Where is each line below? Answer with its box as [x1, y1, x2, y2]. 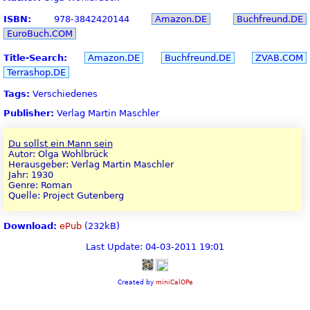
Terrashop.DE [7, 66, 66, 77]
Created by [117, 277, 156, 286]
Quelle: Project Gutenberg [8, 190, 124, 201]
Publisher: [3, 108, 54, 119]
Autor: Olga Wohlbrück [8, 149, 109, 160]
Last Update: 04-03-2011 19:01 [86, 241, 224, 252]
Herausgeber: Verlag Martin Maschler [8, 159, 174, 170]
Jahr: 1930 [8, 170, 53, 181]
